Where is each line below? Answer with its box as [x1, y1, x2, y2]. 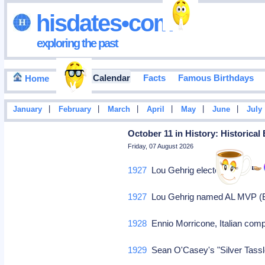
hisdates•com [30, 9, 173, 36]
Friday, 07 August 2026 [128, 143, 194, 150]
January [12, 105, 42, 114]
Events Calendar [62, 73, 130, 83]
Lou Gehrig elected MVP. [147, 165, 253, 175]
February [58, 105, 91, 114]
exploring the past [36, 36, 118, 50]
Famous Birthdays [177, 73, 254, 83]
